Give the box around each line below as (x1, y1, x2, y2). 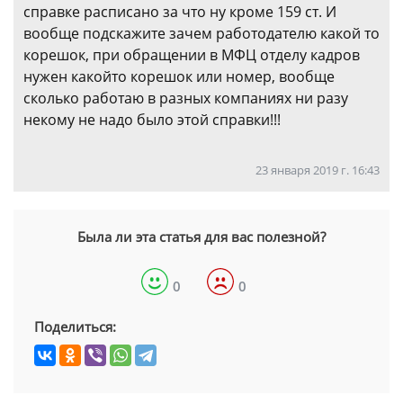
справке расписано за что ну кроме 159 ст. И (23, 2, 336, 22)
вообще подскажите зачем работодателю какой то (23, 23, 380, 44)
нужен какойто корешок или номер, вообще (23, 67, 335, 87)
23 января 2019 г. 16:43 (255, 162, 380, 179)
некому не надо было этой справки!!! (23, 110, 281, 130)
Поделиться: (34, 318, 116, 336)
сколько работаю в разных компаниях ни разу (23, 88, 348, 109)
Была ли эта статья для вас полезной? (77, 228, 326, 246)
